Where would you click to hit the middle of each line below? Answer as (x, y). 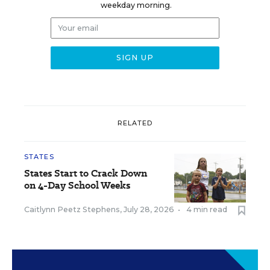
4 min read (207, 209)
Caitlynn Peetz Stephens (72, 209)
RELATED (135, 123)
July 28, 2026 (149, 209)
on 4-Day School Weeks (77, 185)
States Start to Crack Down (86, 173)
